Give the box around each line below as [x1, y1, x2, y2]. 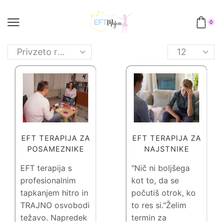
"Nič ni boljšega [131, 163, 190, 173]
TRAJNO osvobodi [20, 200, 90, 211]
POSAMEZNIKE [27, 145, 84, 154]
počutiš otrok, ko [131, 188, 196, 198]
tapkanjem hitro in [20, 188, 88, 198]
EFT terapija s [20, 163, 72, 173]
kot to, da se [131, 175, 179, 186]
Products [166, 45, 205, 56]
